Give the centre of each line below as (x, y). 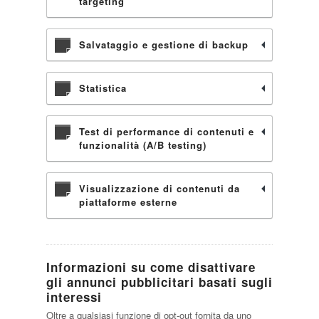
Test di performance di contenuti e (166, 131)
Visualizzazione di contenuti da (159, 188)
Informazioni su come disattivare (151, 267)
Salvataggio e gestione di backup (163, 45)
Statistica (103, 88)
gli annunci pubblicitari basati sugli (159, 282)
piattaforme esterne (128, 202)
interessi (74, 297)
